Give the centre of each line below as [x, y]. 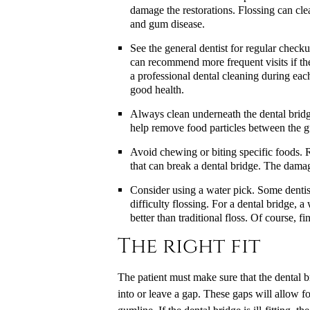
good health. [157, 90]
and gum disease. [167, 24]
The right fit [189, 246]
